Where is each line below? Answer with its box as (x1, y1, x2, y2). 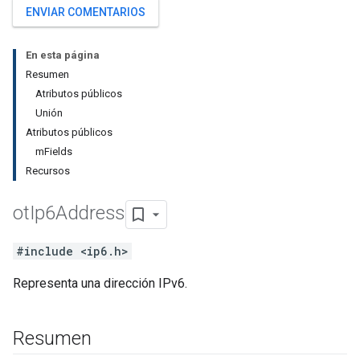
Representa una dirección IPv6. (13, 276, 187, 291)
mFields (35, 145, 72, 157)
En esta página (26, 49, 100, 61)
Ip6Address (29, 202, 126, 225)
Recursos (26, 165, 70, 177)
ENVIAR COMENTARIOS (26, 6, 145, 18)
